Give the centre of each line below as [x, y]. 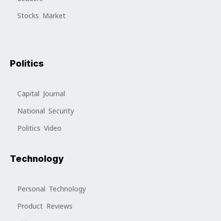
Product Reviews [45, 206]
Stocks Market [41, 16]
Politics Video [39, 129]
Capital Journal [41, 94]
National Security [46, 111]
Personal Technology [52, 189]
